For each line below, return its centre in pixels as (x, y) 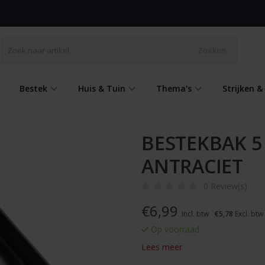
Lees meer (162, 247)
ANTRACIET (192, 166)
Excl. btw (248, 214)
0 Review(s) (225, 186)
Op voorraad (174, 229)
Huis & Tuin (102, 88)
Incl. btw (195, 214)
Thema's (174, 88)
